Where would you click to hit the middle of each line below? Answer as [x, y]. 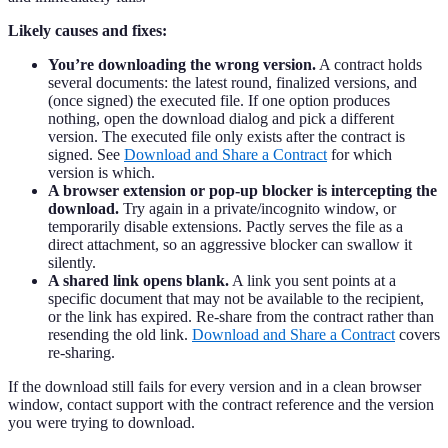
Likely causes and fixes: [87, 31]
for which [359, 155]
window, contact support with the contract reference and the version [221, 405]
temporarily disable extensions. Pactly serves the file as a [225, 227]
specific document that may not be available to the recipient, [236, 299]
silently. [72, 263]
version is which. [101, 173]
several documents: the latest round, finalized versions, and [232, 83]
